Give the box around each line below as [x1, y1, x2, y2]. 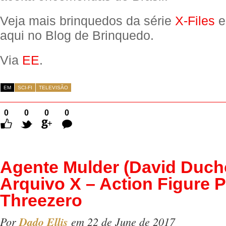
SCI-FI [18, 85, 32, 90]
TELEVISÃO [39, 85, 68, 90]
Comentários [61, 118, 110, 126]
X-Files [175, 14, 215, 28]
